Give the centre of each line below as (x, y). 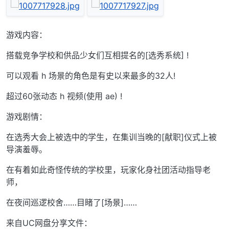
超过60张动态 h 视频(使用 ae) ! (64, 96)
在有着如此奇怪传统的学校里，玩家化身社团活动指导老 (108, 170)
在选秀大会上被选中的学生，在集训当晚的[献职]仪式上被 (111, 137)
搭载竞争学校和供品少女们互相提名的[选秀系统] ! (97, 55)
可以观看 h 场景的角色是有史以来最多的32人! (91, 76)
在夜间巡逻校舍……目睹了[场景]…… (72, 203)
